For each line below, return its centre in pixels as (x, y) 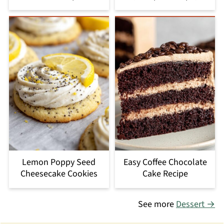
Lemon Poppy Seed (59, 162)
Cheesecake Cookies (59, 173)
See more (157, 204)
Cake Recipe (165, 173)
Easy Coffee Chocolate (165, 162)
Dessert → (196, 204)
